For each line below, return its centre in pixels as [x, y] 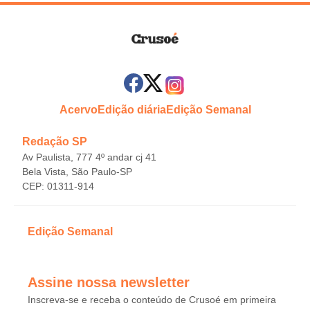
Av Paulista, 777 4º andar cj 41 [89, 157]
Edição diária [131, 110]
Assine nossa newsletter [109, 282]
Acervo [78, 110]
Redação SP [55, 142]
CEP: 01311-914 [58, 186]
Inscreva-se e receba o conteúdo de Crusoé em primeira [152, 300]
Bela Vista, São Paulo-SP [77, 172]
